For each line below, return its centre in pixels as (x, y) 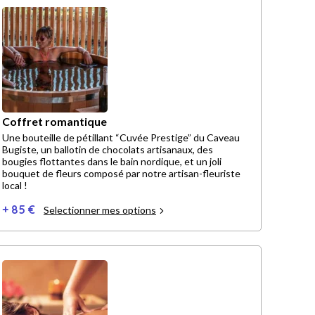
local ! (15, 186)
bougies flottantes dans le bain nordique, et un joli (112, 162)
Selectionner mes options (100, 210)
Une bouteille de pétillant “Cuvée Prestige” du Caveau (121, 138)
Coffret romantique (54, 122)
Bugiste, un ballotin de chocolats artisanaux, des (21, 150)
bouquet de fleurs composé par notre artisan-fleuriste (121, 174)
